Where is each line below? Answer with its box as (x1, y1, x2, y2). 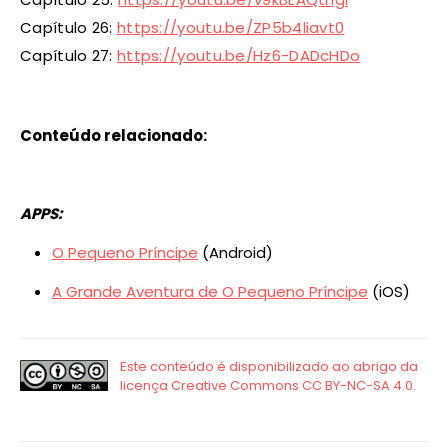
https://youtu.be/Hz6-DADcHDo (116, 45, 361, 67)
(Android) (198, 242, 273, 264)
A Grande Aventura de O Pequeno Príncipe (52, 281, 368, 303)
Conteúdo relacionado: (20, 125, 207, 147)
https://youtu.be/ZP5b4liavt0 (116, 17, 345, 39)
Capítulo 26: (20, 17, 117, 39)
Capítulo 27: (20, 45, 117, 67)
